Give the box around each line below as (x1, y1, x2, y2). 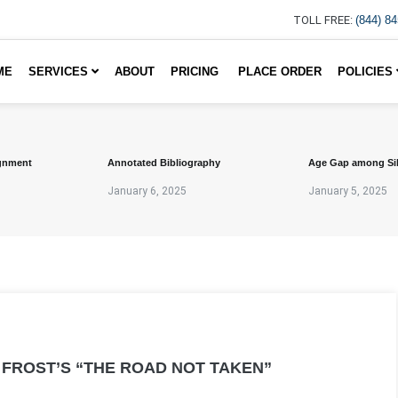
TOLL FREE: (293, 13, 353, 27)
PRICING (171, 65, 222, 78)
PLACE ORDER (238, 65, 322, 78)
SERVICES (28, 65, 92, 78)
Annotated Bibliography (107, 157, 220, 168)
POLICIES (338, 65, 396, 78)
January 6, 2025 (107, 185, 187, 197)
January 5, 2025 (308, 185, 387, 197)
